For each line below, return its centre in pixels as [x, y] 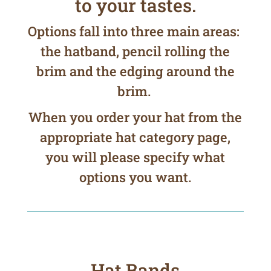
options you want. [135, 177]
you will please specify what [135, 157]
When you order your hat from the [135, 117]
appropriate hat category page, [135, 137]
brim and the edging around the [135, 71]
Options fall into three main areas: [135, 31]
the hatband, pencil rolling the [135, 51]
